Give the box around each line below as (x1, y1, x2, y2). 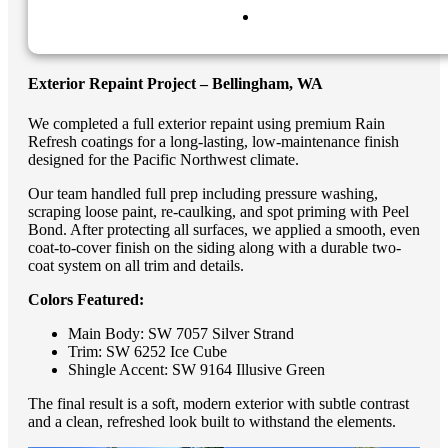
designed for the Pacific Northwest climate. (28, 150, 299, 168)
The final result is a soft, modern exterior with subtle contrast (28, 394, 409, 412)
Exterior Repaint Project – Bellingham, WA (28, 75, 323, 93)
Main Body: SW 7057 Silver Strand (68, 324, 294, 342)
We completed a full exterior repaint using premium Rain (28, 114, 385, 132)
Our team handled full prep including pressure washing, (28, 184, 378, 202)
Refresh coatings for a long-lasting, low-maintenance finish (28, 132, 399, 150)
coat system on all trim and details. (28, 256, 244, 274)
